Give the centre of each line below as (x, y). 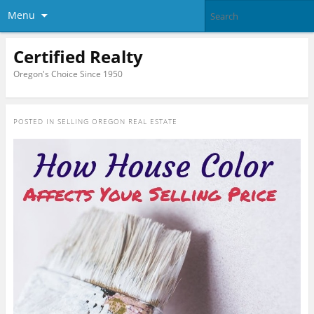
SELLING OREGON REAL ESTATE (117, 122)
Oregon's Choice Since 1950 (68, 74)
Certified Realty (78, 56)
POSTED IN (35, 122)
